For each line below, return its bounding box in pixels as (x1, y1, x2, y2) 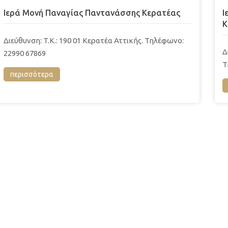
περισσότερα (10, 70, 53, 78)
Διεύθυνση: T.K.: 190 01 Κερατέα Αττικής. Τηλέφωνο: (4, 36, 184, 45)
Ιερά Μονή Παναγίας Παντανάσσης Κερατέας (4, 8, 180, 17)
